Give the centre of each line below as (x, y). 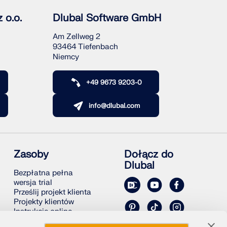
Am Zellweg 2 (76, 37)
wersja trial (33, 183)
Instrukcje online (43, 212)
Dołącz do (149, 155)
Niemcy (66, 57)
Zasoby (31, 155)
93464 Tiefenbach (85, 47)
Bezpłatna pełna (43, 173)
